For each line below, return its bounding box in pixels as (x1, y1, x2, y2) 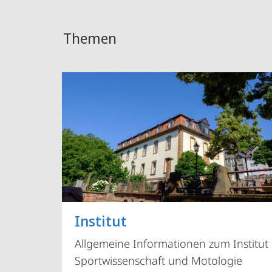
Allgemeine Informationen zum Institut (75, 236, 269, 251)
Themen (63, 28, 117, 48)
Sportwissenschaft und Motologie (75, 253, 243, 268)
